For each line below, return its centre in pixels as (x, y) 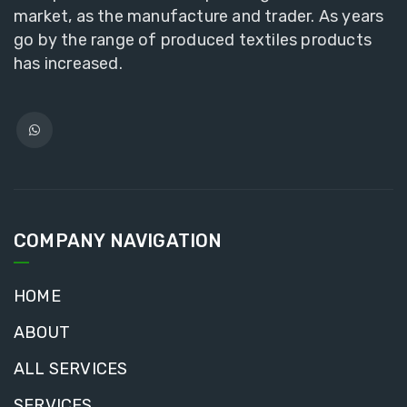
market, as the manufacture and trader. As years (199, 16)
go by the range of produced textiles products (193, 40)
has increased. (68, 63)
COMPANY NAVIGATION (118, 240)
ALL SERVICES (71, 368)
